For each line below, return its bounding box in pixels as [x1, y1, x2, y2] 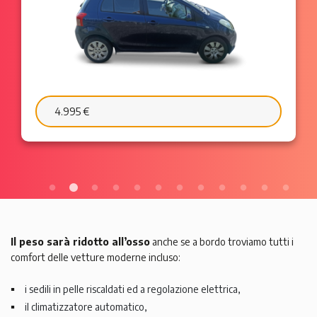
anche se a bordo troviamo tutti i [150, 236, 294, 248]
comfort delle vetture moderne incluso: [11, 251, 180, 264]
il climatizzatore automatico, [25, 301, 148, 313]
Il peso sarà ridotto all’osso [11, 236, 150, 248]
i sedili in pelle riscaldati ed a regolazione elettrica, [25, 283, 241, 296]
